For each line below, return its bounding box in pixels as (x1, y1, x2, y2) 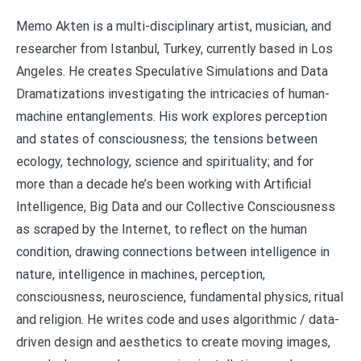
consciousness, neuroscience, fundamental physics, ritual (16, 288, 343, 305)
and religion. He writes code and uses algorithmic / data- (16, 311, 339, 327)
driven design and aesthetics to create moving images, (16, 334, 330, 350)
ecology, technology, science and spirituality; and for (16, 153, 313, 169)
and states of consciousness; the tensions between (16, 131, 317, 147)
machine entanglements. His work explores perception (16, 108, 327, 124)
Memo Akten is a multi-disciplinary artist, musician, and (16, 18, 331, 34)
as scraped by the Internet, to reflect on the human (16, 221, 307, 237)
